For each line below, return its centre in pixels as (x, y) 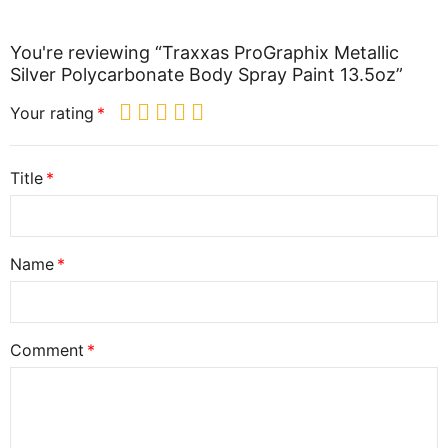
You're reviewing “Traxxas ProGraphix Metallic (204, 53)
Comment (47, 350)
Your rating (52, 113)
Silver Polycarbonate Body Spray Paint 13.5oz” (206, 75)
